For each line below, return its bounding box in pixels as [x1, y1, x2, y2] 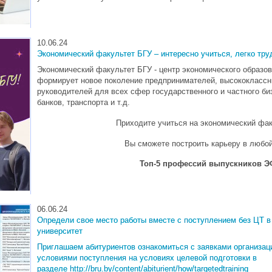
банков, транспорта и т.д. [37, 97, 130, 107]
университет [37, 226, 83, 236]
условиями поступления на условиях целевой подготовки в [37, 253, 257, 262]
